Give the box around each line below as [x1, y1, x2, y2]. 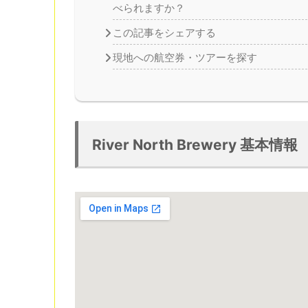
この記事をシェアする [112, 27, 216, 40]
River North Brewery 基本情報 [92, 135, 298, 153]
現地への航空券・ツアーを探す [112, 52, 257, 65]
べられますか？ [112, 2, 185, 15]
